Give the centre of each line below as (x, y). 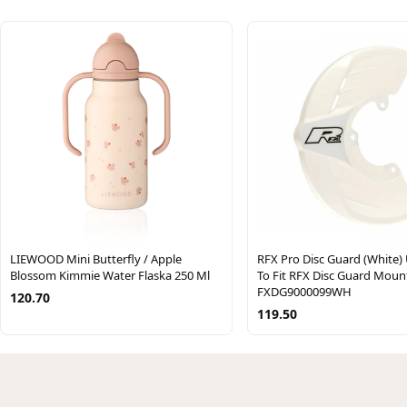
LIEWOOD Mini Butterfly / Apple (96, 258)
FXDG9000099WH (304, 291)
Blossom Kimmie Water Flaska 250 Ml (110, 275)
